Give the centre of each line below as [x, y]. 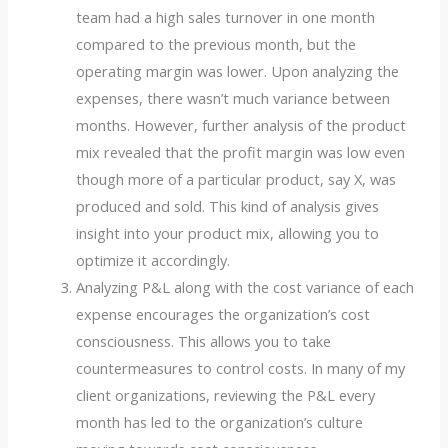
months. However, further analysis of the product [241, 124]
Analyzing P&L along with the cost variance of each [245, 286]
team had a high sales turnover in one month [226, 16]
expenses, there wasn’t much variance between [233, 97]
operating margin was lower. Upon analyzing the [238, 70]
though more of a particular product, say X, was [236, 178]
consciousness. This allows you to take [204, 340]
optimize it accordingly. [153, 259]
